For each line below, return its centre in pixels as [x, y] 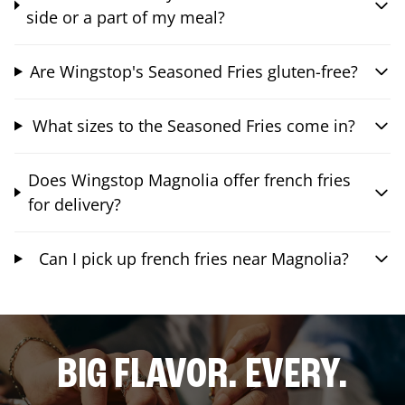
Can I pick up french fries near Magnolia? [193, 258]
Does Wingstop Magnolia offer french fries [189, 179]
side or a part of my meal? [126, 17]
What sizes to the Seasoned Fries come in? [193, 125]
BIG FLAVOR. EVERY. [202, 376]
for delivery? [74, 204]
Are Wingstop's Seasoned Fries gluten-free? [193, 71]
